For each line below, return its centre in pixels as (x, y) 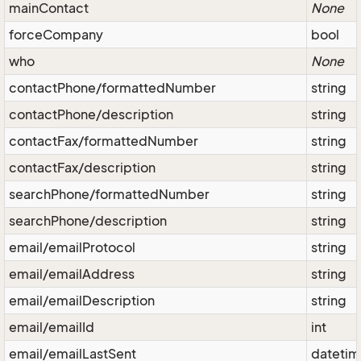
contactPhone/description (91, 114)
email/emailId (52, 327)
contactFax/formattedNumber (104, 141)
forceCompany (56, 35)
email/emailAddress (72, 274)
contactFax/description (82, 168)
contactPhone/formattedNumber (112, 88)
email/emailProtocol (72, 247)
